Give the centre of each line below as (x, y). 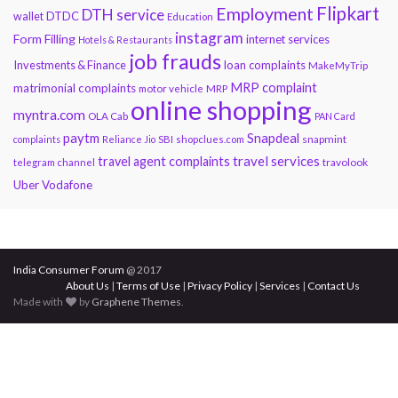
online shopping (221, 110)
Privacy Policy (219, 286)
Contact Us (333, 286)
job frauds (175, 62)
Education (190, 17)
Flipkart (348, 14)
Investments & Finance (70, 65)
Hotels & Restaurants (125, 40)
